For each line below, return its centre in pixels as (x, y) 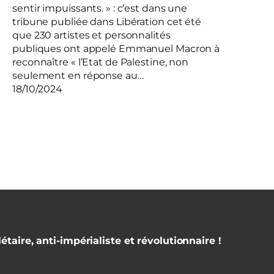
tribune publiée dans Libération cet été (107, 22)
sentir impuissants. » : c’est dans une (100, 9)
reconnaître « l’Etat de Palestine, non (101, 62)
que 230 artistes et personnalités (91, 35)
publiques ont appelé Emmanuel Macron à (116, 49)
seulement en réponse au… (78, 76)
